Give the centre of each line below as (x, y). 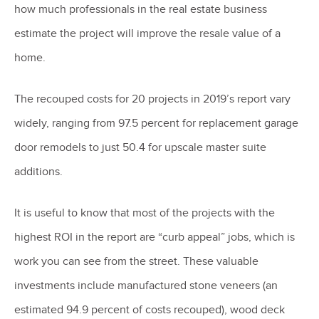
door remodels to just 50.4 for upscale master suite (140, 147)
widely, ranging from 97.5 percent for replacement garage (156, 123)
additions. (40, 171)
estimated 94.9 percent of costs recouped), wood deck (150, 309)
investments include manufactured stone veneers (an (146, 285)
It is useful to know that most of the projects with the (145, 213)
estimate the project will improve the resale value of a (147, 33)
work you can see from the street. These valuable (136, 261)
